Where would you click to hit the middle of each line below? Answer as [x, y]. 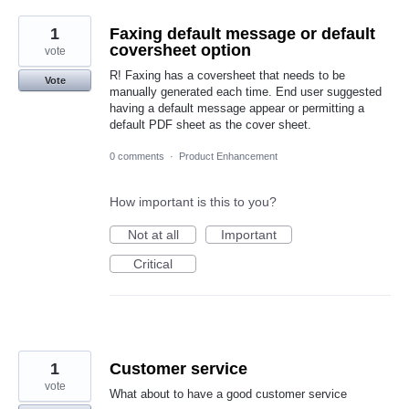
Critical [153, 264]
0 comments [137, 157]
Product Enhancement [228, 157]
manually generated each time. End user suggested [246, 92]
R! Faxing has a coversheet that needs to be [227, 75]
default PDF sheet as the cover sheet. [210, 125]
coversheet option [180, 50]
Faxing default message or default [242, 34]
